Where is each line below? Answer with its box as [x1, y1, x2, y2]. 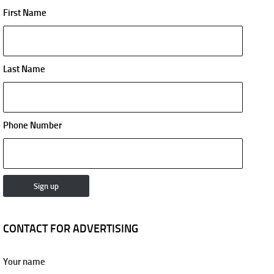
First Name [3, 7, 46, 18]
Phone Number [3, 119, 62, 131]
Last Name [3, 63, 45, 75]
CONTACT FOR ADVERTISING [3, 221, 138, 235]
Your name [3, 256, 45, 267]
